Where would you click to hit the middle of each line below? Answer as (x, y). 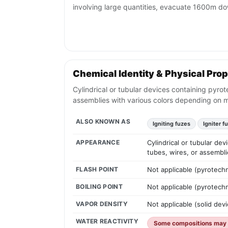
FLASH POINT (97, 169)
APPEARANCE (98, 142)
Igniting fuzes (172, 124)
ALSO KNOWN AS (103, 122)
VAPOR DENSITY (102, 204)
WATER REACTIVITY (107, 221)
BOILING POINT (99, 187)
